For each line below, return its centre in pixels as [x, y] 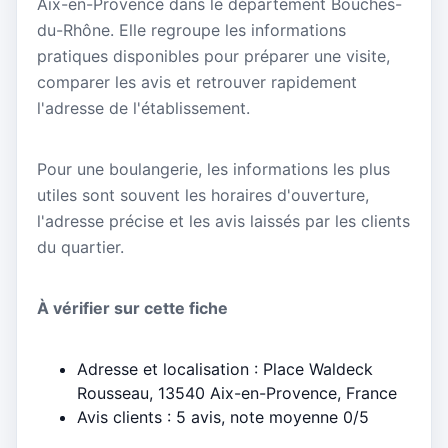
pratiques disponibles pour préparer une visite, [213, 56]
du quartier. [80, 247]
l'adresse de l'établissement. [143, 108]
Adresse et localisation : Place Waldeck [225, 368]
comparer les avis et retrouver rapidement [197, 82]
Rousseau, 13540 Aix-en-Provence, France [237, 392]
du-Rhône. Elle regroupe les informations [191, 30]
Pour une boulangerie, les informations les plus [213, 169]
